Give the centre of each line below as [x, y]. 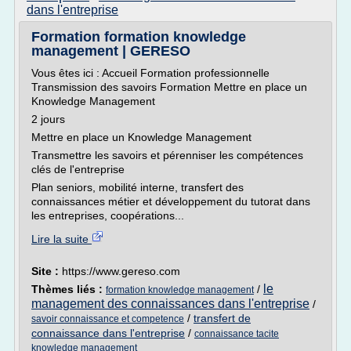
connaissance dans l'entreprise [108, 333]
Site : [47, 271]
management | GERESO [111, 51]
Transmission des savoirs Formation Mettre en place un [169, 87]
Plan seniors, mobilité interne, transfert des [138, 187]
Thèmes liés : [69, 289]
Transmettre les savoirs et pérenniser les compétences [167, 155]
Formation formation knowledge [139, 37]
